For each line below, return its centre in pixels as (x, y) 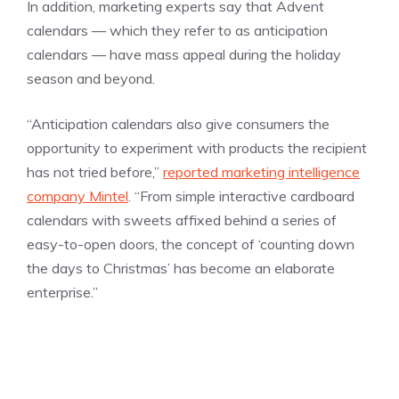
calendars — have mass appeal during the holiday (184, 55)
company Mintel (77, 196)
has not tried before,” (95, 172)
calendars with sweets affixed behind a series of (182, 220)
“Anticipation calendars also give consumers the (178, 124)
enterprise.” (62, 293)
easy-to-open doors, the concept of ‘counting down (191, 244)
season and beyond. (91, 79)
